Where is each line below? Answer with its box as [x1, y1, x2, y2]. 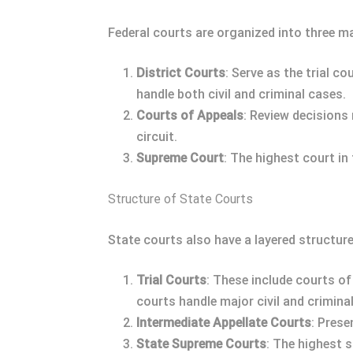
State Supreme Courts [136, 336, 266, 351]
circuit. [136, 129, 177, 144]
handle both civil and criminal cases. [136, 87, 346, 102]
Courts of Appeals [136, 108, 243, 123]
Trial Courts [136, 273, 206, 288]
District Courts [136, 65, 225, 80]
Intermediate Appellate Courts [136, 315, 311, 330]
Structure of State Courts [108, 191, 253, 206]
